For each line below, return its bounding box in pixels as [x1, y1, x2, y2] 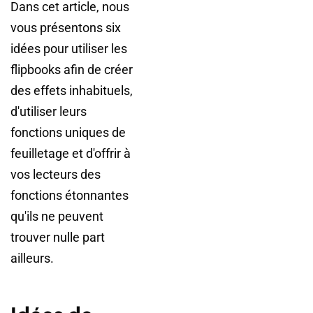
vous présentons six [10, 20, 121, 35]
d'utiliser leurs [10, 104, 87, 119]
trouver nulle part [10, 230, 105, 245]
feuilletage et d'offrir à [10, 146, 131, 161]
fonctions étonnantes [10, 188, 129, 203]
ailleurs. [10, 251, 54, 265]
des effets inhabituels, [10, 83, 133, 98]
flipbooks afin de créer [10, 62, 133, 77]
